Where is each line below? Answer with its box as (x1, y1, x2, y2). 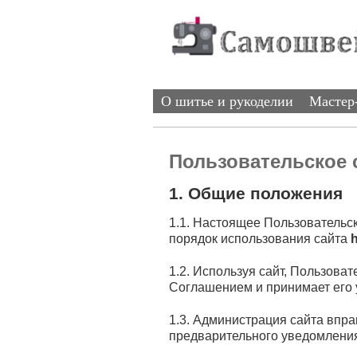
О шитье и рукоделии (161, 93, 293, 109)
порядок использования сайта (169, 232, 351, 246)
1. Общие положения (169, 183, 343, 202)
